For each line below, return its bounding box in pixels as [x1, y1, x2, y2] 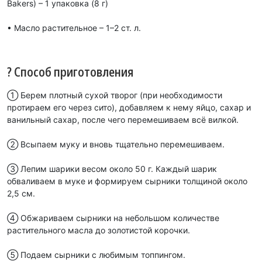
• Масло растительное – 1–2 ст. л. [7, 22, 141, 33]
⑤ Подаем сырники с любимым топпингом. [7, 249, 185, 260]
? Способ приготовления [7, 62, 133, 80]
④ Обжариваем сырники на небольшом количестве [7, 212, 219, 223]
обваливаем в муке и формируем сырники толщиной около [7, 175, 247, 186]
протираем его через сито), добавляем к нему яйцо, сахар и [7, 102, 251, 112]
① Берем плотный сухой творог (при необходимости [7, 89, 222, 100]
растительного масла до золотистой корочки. [7, 225, 190, 235]
